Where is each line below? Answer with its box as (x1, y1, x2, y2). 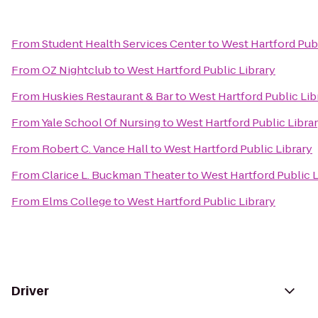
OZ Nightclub (42, 62, 111, 77)
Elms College (42, 194, 111, 209)
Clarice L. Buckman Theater (42, 168, 185, 182)
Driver (11, 283, 49, 300)
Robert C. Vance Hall (42, 141, 148, 156)
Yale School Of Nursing (41, 115, 160, 130)
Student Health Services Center (42, 36, 206, 51)
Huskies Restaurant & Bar (42, 89, 173, 104)
